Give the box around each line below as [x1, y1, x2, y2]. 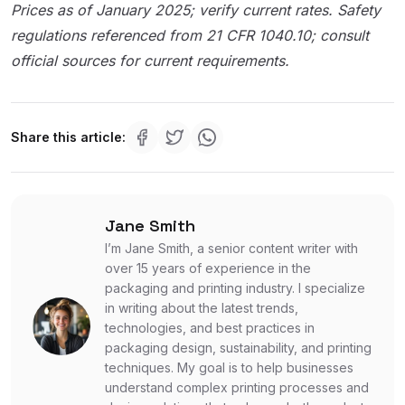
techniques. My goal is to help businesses [105, 359, 353, 375]
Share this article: [11, 128, 126, 145]
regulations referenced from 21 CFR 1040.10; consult [11, 25, 369, 44]
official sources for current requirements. [11, 51, 289, 70]
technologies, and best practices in [105, 319, 315, 335]
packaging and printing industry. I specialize [105, 279, 365, 296]
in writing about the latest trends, [105, 299, 298, 316]
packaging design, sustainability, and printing [105, 339, 372, 355]
